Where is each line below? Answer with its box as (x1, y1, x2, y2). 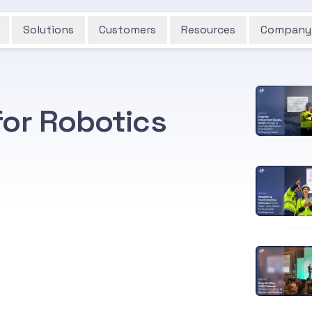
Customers (99, 22, 156, 37)
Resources (181, 22, 235, 37)
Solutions (23, 22, 74, 37)
